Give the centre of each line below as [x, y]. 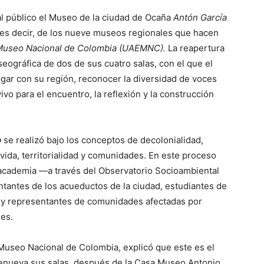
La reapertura [195, 48]
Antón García [200, 18]
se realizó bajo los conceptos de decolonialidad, [102, 140]
